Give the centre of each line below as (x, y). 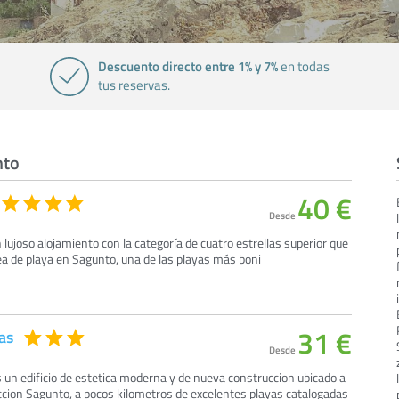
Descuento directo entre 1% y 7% (187, 66)
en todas (303, 66)
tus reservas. (134, 85)
